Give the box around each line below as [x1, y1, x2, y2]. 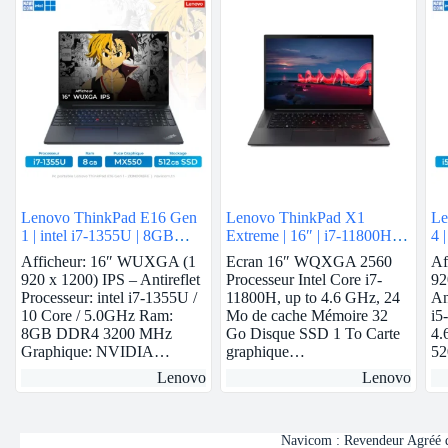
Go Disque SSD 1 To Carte [225, 324, 400, 342]
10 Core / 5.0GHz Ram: [21, 306, 173, 324]
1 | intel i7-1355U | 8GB [21, 226, 174, 244]
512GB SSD [21, 262, 102, 280]
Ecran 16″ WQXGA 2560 [225, 252, 392, 270]
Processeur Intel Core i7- [225, 270, 382, 288]
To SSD [225, 262, 277, 280]
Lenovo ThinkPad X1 [225, 208, 365, 226]
